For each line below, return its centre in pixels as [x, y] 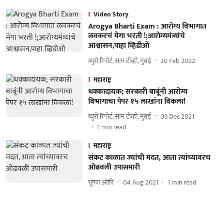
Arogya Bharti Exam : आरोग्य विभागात [147, 26]
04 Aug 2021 [140, 182]
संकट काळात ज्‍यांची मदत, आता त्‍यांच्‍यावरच [149, 158]
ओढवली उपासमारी [114, 167]
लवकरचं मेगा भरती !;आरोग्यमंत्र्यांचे [136, 36]
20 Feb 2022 [178, 61]
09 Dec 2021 [177, 116]
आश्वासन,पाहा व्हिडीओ [118, 46]
